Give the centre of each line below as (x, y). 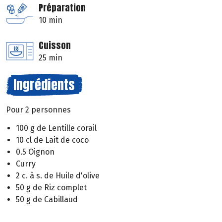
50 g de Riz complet (51, 187)
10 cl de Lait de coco (52, 140)
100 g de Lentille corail (56, 128)
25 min (51, 58)
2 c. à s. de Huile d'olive (58, 175)
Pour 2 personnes (38, 110)
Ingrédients (44, 85)
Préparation (62, 8)
